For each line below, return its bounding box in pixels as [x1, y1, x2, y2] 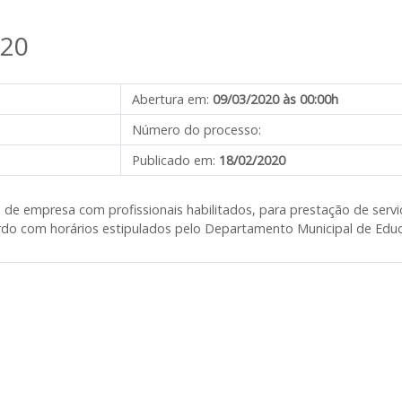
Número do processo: [132, 121, 261, 138]
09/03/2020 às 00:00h [213, 91, 338, 108]
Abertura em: [132, 91, 209, 108]
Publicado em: [132, 152, 215, 169]
